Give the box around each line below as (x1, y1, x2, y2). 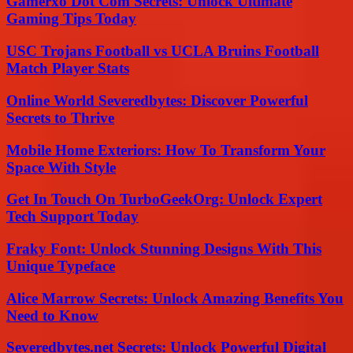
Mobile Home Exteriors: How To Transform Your (6, 141, 325, 158)
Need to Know (6, 307, 98, 324)
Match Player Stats (6, 60, 129, 77)
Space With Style (6, 158, 116, 176)
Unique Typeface (6, 257, 115, 274)
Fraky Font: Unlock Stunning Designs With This (6, 240, 321, 257)
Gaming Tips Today (6, 10, 136, 28)
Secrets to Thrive (6, 109, 114, 126)
